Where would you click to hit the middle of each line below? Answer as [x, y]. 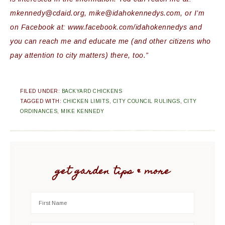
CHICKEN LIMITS [86, 101]
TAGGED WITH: [42, 101]
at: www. [70, 27]
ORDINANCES [39, 111]
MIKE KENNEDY [82, 111]
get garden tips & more [113, 172]
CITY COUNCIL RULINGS [146, 101]
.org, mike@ [92, 13]
